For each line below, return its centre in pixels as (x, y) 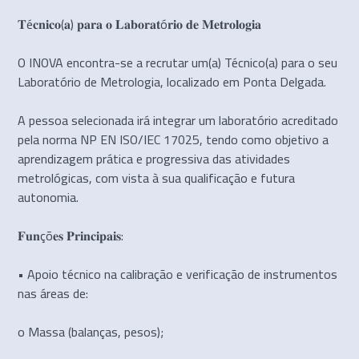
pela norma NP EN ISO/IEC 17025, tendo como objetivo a (173, 139)
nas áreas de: (53, 293)
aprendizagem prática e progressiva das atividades (154, 158)
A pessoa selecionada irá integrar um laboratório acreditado (178, 120)
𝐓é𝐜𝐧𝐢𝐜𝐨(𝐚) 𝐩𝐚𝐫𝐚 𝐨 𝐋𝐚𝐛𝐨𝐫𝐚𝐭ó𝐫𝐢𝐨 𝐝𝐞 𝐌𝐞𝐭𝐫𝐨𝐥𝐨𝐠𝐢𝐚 (140, 24)
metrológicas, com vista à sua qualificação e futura (157, 177)
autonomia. (48, 197)
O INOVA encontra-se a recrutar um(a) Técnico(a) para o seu (178, 62)
